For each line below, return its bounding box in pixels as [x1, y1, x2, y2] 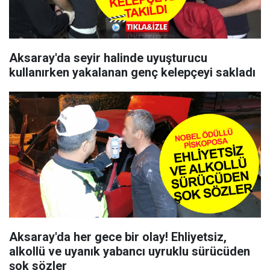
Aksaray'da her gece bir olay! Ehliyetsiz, [9, 230, 227, 244]
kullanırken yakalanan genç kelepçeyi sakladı [9, 65, 256, 80]
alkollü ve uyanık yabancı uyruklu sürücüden [9, 244, 250, 259]
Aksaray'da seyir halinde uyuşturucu [9, 51, 207, 65]
